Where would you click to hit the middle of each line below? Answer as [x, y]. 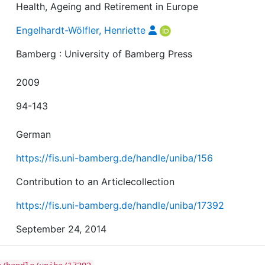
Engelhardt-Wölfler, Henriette [81, 30]
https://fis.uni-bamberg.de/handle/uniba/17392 [120, 205]
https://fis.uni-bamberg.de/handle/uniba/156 [115, 158]
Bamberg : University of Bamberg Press [104, 54]
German [34, 134]
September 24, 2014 [62, 229]
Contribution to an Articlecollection [96, 182]
